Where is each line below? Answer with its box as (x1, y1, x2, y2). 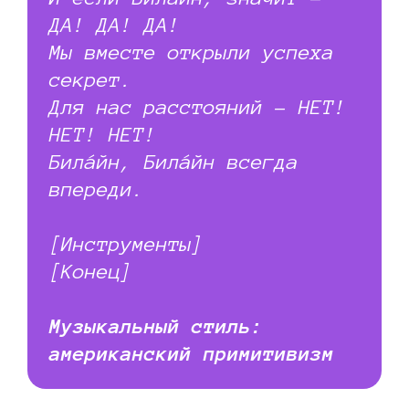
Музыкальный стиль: (49, 314, 263, 337)
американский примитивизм (49, 341, 334, 364)
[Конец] (49, 259, 132, 282)
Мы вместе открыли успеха (49, 40, 334, 63)
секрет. (49, 68, 132, 90)
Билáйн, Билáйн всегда (49, 150, 299, 173)
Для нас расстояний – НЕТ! (49, 95, 346, 118)
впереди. (49, 177, 144, 200)
